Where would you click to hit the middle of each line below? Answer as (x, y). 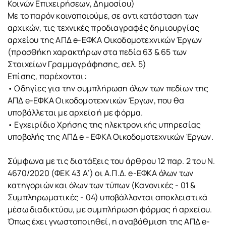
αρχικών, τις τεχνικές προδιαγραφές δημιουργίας (104, 28)
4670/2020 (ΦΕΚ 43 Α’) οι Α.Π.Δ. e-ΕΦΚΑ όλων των (101, 173)
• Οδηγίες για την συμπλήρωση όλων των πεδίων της (108, 88)
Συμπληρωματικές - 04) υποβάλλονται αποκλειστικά (108, 197)
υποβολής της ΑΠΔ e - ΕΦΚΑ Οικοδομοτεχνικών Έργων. (110, 137)
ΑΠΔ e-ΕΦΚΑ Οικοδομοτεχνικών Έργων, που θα (96, 100)
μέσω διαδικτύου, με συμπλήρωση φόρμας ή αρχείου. (110, 209)
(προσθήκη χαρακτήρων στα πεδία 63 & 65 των (97, 52)
